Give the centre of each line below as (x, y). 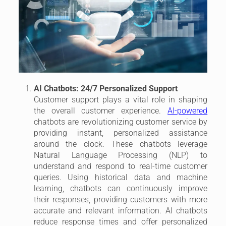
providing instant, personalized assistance (121, 133)
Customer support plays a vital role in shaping (121, 99)
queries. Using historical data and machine (121, 177)
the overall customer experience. (101, 110)
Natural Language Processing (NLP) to (121, 155)
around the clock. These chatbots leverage (121, 144)
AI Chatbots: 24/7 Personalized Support (106, 88)
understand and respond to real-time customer (121, 166)
